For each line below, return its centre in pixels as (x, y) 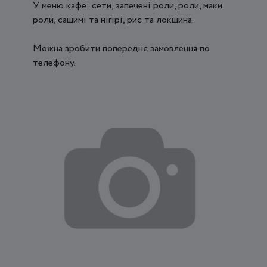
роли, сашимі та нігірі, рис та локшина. (113, 20)
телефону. (54, 63)
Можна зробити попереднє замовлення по (121, 49)
